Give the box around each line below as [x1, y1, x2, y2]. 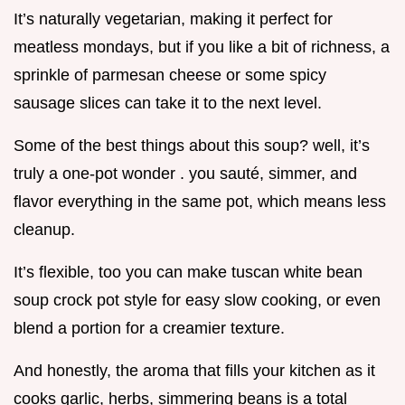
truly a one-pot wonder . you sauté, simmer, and [14, 165, 357, 184]
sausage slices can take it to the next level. [14, 94, 322, 113]
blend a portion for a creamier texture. [14, 319, 285, 338]
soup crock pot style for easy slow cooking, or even [14, 291, 381, 310]
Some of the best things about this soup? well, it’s [14, 137, 370, 155]
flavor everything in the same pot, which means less [14, 193, 386, 212]
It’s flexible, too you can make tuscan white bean [14, 263, 363, 282]
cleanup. [14, 221, 75, 240]
